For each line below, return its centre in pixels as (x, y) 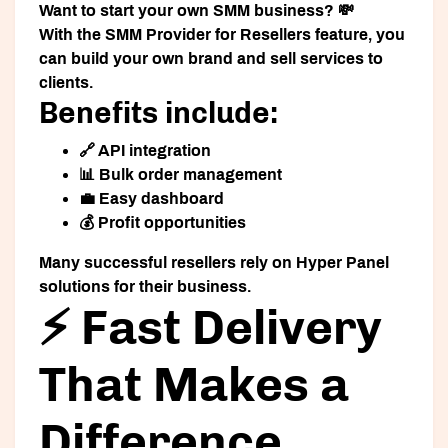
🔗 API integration (145, 151)
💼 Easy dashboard (151, 199)
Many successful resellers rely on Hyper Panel (214, 263)
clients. (66, 83)
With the (72, 35)
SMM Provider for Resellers (208, 35)
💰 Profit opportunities (162, 223)
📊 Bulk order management (180, 175)
